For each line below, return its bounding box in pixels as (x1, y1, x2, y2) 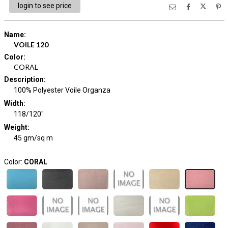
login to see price (17, 2, 72, 10)
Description (4, 75, 44, 83)
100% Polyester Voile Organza (14, 86, 110, 94)
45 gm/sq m (14, 134, 53, 142)
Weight (4, 123, 27, 131)
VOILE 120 (14, 40, 48, 49)
